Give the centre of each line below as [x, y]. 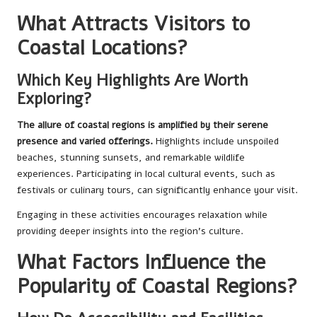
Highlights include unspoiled [216, 142]
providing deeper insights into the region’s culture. [130, 231]
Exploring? [54, 99]
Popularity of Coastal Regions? [157, 287]
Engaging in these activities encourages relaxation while [142, 215]
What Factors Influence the [141, 263]
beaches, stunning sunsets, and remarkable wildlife [131, 158]
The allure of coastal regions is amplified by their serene [143, 125]
